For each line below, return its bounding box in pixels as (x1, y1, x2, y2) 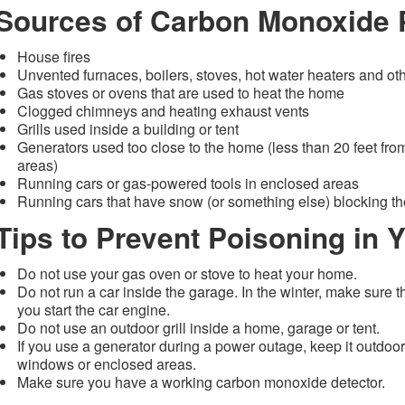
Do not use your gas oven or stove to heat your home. (17, 263, 357, 284)
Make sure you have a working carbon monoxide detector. (17, 372, 385, 392)
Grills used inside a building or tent (17, 118, 239, 139)
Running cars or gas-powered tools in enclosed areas (17, 173, 359, 193)
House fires (17, 46, 90, 67)
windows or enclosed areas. (17, 353, 196, 374)
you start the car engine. (17, 299, 170, 320)
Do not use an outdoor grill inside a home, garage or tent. (17, 317, 380, 338)
